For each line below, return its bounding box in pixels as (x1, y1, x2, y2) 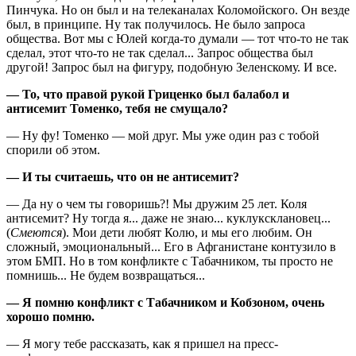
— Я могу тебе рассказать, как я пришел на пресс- (6, 336, 278, 350)
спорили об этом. (6, 142, 100, 157)
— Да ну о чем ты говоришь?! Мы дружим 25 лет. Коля (6, 196, 307, 211)
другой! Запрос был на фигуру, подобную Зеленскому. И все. (6, 60, 337, 74)
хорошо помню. (6, 309, 95, 323)
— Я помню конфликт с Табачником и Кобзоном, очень (6, 295, 324, 309)
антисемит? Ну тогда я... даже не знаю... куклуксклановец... (6, 211, 331, 225)
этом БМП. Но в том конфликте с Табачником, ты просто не (6, 253, 333, 268)
